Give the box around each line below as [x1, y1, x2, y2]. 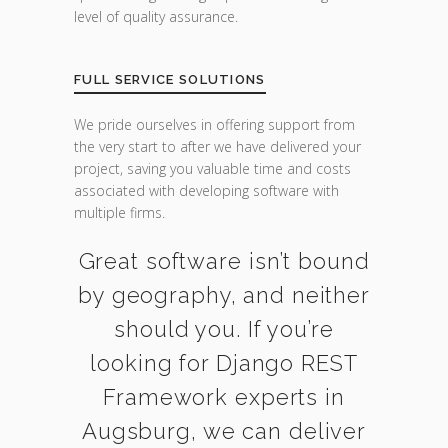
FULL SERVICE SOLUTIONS [74, 72, 266, 87]
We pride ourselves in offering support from [74, 115, 355, 134]
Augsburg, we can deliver [81, 418, 367, 444]
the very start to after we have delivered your [74, 137, 361, 156]
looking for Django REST [90, 350, 358, 376]
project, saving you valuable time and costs [74, 159, 351, 178]
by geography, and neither [77, 282, 370, 308]
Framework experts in [103, 384, 345, 410]
